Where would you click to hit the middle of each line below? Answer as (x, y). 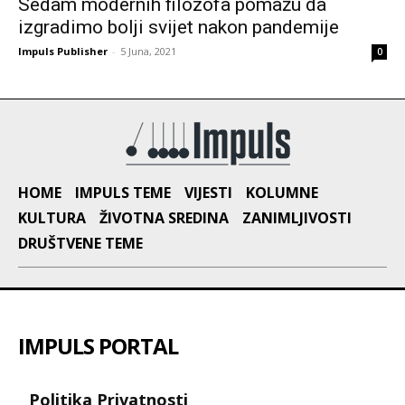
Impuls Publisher (63, 52)
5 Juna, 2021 (148, 52)
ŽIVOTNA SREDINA (164, 218)
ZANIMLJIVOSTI (297, 218)
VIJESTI (208, 193)
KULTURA (52, 218)
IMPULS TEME (123, 193)
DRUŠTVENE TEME (80, 244)
